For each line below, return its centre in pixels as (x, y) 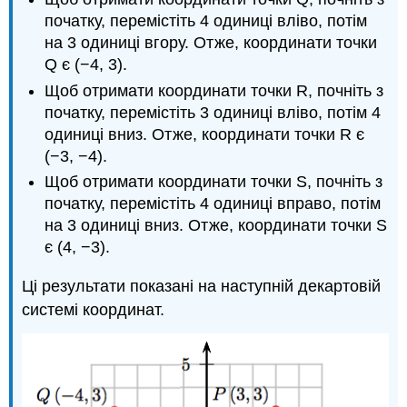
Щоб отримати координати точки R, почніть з (214, 90)
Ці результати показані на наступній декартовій (202, 286)
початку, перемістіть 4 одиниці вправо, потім (213, 204)
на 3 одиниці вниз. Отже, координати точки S (216, 226)
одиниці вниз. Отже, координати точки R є (205, 134)
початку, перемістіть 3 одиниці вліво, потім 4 (213, 112)
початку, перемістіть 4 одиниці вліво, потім (206, 21)
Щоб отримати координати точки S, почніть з (214, 182)
